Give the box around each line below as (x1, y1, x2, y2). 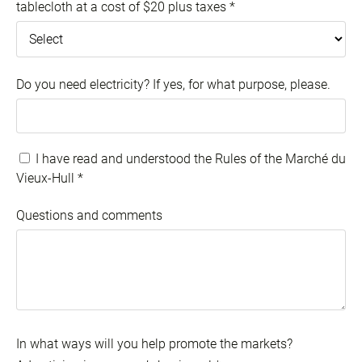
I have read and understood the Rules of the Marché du (32, 151, 346, 167)
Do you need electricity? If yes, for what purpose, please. (16, 77, 330, 93)
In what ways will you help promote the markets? (16, 336, 293, 352)
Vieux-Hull (16, 170, 78, 187)
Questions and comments (16, 208, 162, 224)
